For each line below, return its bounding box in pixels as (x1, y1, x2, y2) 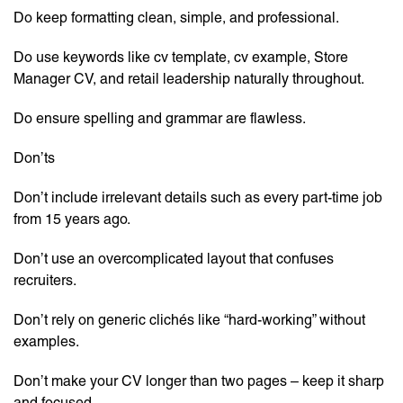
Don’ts (13, 149, 55, 167)
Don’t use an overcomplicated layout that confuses (13, 250, 334, 268)
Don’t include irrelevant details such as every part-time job (13, 189, 382, 207)
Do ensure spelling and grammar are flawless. (13, 110, 306, 128)
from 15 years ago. (13, 210, 130, 228)
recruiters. (13, 272, 76, 290)
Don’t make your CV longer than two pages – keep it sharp (13, 372, 384, 390)
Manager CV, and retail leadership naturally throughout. (13, 70, 364, 88)
